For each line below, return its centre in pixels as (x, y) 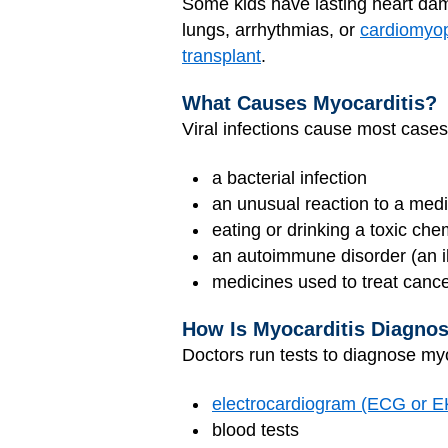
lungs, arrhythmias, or (271, 29)
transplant (221, 55)
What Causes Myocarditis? (309, 103)
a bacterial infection (289, 177)
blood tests (255, 429)
